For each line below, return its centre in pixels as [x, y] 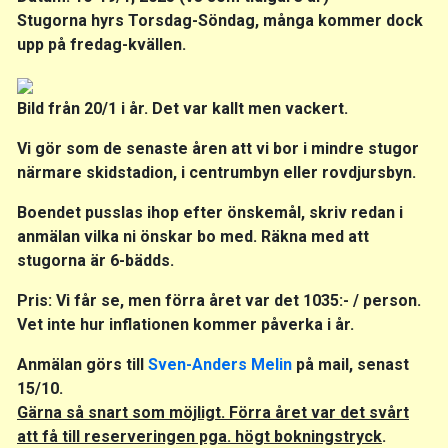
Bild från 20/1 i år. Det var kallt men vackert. [182, 108]
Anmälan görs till [82, 364]
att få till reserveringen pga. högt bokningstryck [199, 436]
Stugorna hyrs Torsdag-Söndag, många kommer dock [220, 20]
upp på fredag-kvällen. [101, 44]
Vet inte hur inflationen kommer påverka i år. [185, 324]
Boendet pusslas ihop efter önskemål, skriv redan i [210, 212]
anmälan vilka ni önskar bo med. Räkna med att [193, 236]
